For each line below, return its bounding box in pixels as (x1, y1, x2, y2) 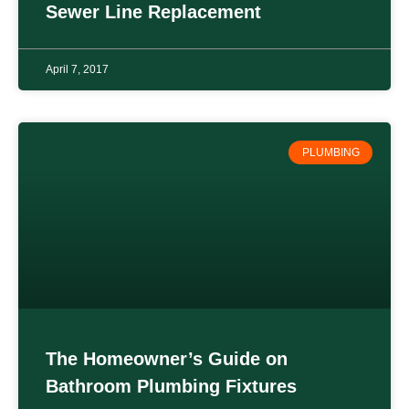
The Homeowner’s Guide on (46, 348, 288, 369)
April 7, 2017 (46, 62, 109, 76)
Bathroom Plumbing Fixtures (46, 375, 297, 396)
